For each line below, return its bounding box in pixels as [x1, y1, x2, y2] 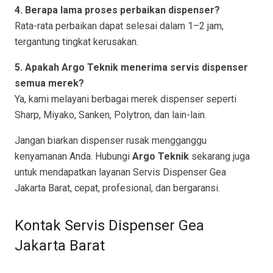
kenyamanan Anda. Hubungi [15, 151, 132, 163]
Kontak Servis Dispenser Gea [15, 217, 204, 235]
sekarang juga [189, 151, 250, 163]
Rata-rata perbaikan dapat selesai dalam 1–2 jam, [15, 20, 224, 32]
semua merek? [15, 77, 84, 90]
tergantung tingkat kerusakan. [15, 36, 138, 48]
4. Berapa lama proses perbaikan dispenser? [15, 4, 220, 16]
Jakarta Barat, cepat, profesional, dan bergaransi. [15, 182, 220, 194]
